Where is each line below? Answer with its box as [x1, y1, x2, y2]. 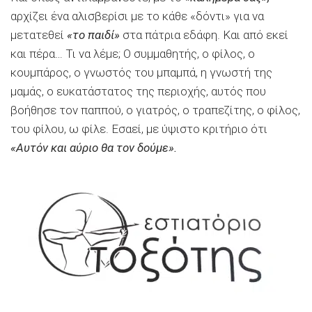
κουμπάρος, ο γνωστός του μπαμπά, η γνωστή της [10, 65, 272, 79]
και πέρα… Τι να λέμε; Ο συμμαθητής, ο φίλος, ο [10, 46, 255, 61]
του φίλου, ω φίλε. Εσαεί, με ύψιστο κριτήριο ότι [10, 121, 267, 136]
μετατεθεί [10, 27, 67, 42]
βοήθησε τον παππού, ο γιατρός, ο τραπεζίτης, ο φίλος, [10, 102, 300, 117]
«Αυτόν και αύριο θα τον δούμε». [10, 140, 177, 155]
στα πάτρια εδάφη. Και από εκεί [120, 27, 288, 42]
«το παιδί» [67, 27, 120, 42]
